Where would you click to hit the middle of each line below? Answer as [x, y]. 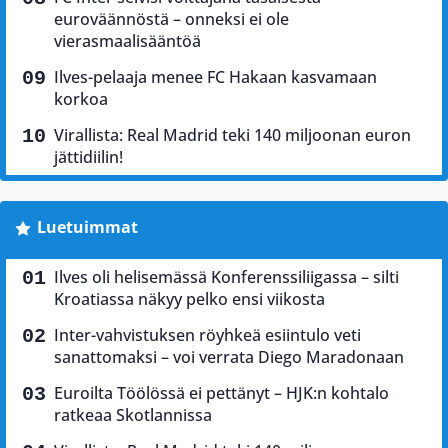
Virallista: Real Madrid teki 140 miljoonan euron [232, 135]
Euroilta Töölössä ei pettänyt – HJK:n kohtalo [221, 393]
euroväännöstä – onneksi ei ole [171, 19]
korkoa [81, 99]
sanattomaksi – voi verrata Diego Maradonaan [229, 357]
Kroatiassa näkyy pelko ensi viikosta [189, 299]
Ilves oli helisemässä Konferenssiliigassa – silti [226, 277]
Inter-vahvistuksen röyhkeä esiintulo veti [207, 335]
